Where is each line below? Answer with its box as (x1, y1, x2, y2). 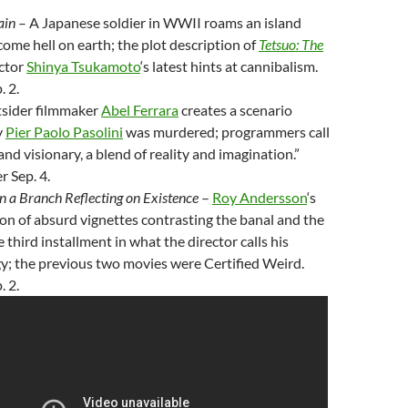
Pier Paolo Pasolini (5, 123, 123, 140)
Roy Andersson (212, 189, 307, 206)
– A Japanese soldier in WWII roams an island (15, 14, 301, 31)
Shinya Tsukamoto (26, 57, 140, 75)
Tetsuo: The (259, 36, 323, 53)
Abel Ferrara (101, 101, 178, 118)
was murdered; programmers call (123, 123, 330, 140)
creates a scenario (178, 101, 292, 118)
